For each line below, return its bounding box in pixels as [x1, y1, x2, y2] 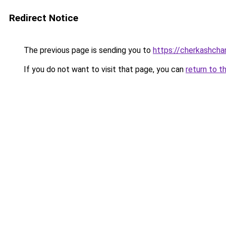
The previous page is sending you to [22, 45, 153, 55]
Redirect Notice [9, 12, 78, 24]
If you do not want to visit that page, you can [22, 65, 186, 74]
